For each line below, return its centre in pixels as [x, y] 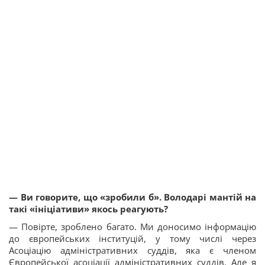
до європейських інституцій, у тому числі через [132, 239]
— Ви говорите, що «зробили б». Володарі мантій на [132, 197]
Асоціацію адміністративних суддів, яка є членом [132, 251]
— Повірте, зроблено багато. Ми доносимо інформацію [132, 227]
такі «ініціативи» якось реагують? [88, 209]
